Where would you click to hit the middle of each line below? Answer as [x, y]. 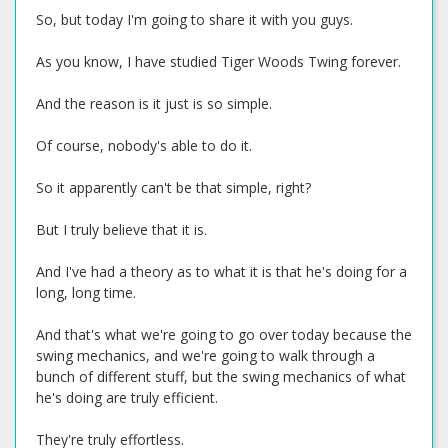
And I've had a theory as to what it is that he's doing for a [221, 271]
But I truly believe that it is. [121, 229]
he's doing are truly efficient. [127, 397]
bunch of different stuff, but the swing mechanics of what [221, 376]
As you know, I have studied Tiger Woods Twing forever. [218, 61]
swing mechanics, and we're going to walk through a [205, 355]
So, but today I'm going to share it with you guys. [194, 19]
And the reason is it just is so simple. [154, 103]
